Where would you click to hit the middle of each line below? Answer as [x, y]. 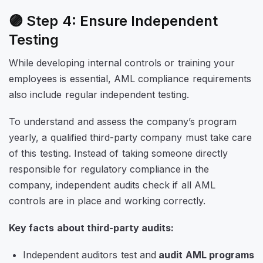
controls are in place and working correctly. [109, 200]
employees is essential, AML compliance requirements [130, 78]
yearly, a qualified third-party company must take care [131, 137]
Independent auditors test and [90, 255]
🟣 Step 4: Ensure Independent [114, 21]
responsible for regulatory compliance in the [109, 169]
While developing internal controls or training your [122, 63]
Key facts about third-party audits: [92, 228]
